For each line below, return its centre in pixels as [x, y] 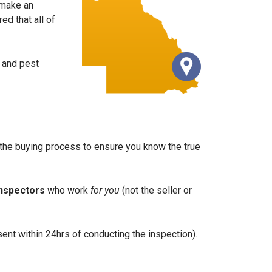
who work [68, 190]
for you [106, 190]
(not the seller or [157, 190]
